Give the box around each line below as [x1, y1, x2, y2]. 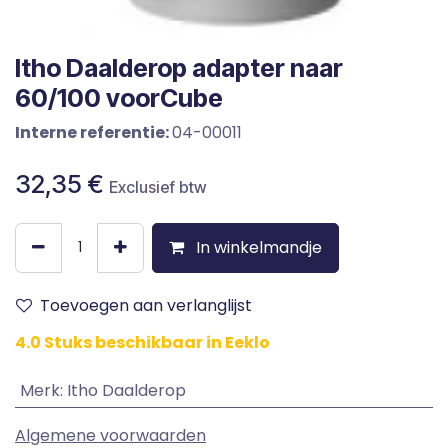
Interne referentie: [15, 120, 172, 144]
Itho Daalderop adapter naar [15, 52, 343, 83]
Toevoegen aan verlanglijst [40, 293, 252, 317]
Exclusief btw [109, 176, 207, 197]
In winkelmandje [192, 235, 322, 259]
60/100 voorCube [15, 82, 223, 113]
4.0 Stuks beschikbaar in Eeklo [15, 330, 270, 354]
